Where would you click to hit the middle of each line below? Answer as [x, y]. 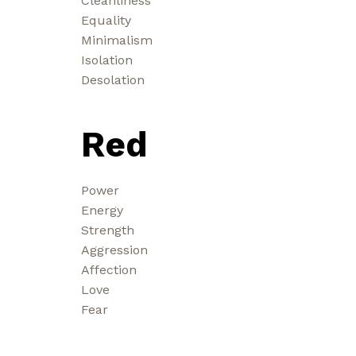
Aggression [114, 250]
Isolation [107, 60]
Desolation [113, 79]
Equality [106, 20]
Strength [108, 230]
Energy [102, 210]
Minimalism [117, 40]
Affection [109, 269]
